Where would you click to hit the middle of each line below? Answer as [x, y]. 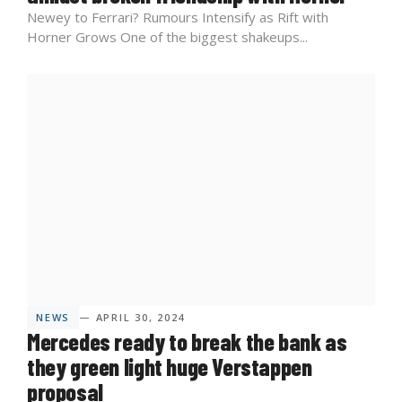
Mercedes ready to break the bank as [187, 341]
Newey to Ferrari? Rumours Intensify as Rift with [178, 17]
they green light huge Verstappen [170, 366]
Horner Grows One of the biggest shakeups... [167, 36]
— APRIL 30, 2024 [132, 317]
